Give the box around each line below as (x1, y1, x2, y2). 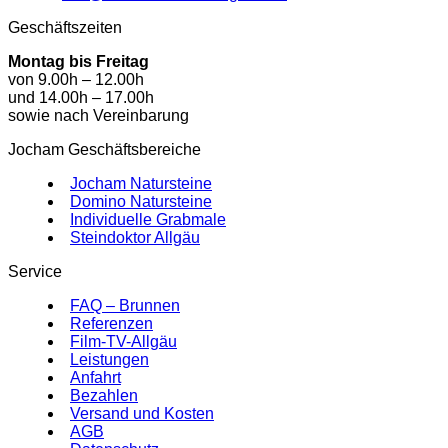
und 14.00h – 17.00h (8, 89, 154, 107)
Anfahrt (70, 369, 121, 387)
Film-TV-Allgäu (70, 333, 177, 351)
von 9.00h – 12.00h (8, 71, 144, 89)
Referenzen (70, 315, 153, 333)
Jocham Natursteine (70, 175, 212, 193)
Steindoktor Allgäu (70, 229, 200, 247)
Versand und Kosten (70, 405, 214, 423)
